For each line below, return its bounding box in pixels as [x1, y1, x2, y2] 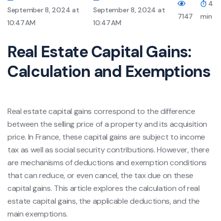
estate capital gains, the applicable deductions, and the [7, 195, 200, 206]
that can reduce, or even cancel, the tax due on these [7, 170, 194, 181]
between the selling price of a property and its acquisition [7, 118, 208, 129]
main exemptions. [7, 208, 68, 219]
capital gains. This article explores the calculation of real [7, 183, 200, 193]
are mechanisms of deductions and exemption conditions [7, 157, 207, 168]
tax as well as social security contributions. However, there [7, 144, 210, 155]
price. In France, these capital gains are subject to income [7, 131, 206, 142]
